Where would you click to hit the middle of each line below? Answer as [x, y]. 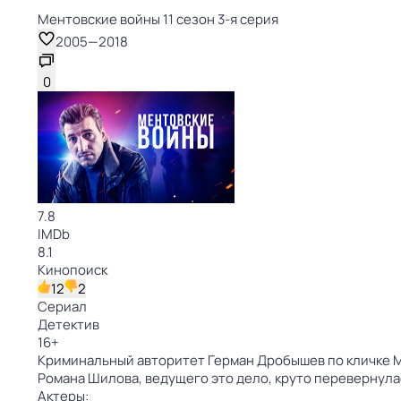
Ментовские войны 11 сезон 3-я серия [158, 19]
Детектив [68, 324]
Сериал [62, 307]
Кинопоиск [73, 270]
